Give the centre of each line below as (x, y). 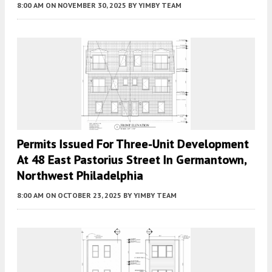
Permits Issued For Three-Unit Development (133, 144)
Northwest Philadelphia (80, 176)
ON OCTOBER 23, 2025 (83, 195)
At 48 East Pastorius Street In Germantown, (132, 160)
